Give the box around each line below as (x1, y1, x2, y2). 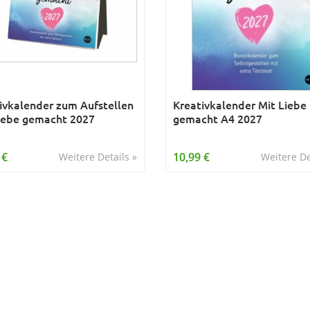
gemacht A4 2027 (172, 111, 262, 126)
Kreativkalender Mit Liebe (172, 97, 307, 112)
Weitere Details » (58, 150, 137, 163)
